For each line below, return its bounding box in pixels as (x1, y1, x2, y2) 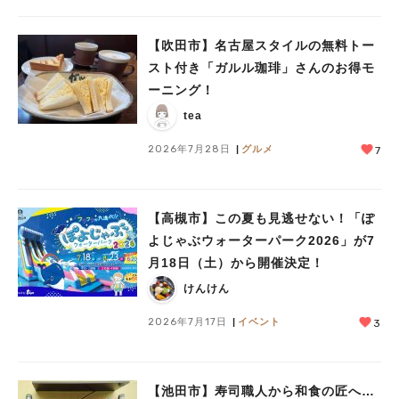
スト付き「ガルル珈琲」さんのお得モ (148, 61, 375, 76)
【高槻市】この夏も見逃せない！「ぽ (148, 211, 375, 226)
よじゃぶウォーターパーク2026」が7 (148, 233, 375, 248)
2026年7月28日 (148, 143, 231, 155)
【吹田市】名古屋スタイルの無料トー (148, 38, 375, 53)
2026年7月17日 (148, 316, 227, 328)
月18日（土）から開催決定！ (148, 256, 324, 271)
